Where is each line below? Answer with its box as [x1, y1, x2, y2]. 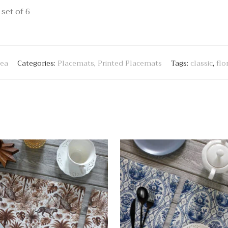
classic [190, 57, 213, 70]
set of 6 [2, 5, 30, 19]
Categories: [17, 57, 58, 70]
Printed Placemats [98, 57, 162, 70]
